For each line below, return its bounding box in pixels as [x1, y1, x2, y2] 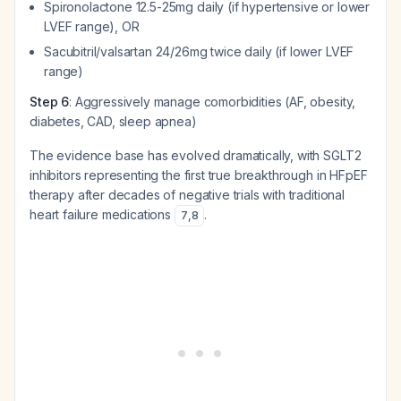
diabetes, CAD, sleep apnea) [30, 114, 197, 129]
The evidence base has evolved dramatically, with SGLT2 [30, 148, 362, 163]
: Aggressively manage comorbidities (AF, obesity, [69, 94, 356, 109]
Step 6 [30, 94, 70, 109]
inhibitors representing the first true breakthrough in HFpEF [30, 167, 368, 183]
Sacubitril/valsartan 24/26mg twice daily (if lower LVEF [44, 44, 354, 59]
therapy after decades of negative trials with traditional [30, 187, 345, 202]
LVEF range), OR [44, 19, 140, 34]
